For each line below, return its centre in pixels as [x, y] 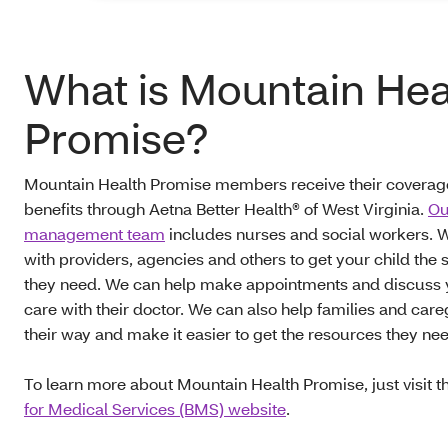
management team [94, 233]
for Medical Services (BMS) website [155, 408]
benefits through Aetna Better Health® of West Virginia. [226, 208]
